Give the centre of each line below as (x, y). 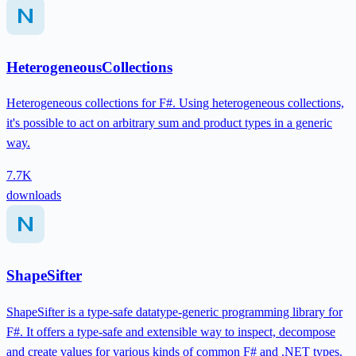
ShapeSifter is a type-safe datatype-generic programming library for (174, 311)
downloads (34, 195)
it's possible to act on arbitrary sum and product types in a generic (169, 123)
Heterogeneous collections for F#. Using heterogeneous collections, (175, 103)
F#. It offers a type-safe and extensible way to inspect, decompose (171, 331)
